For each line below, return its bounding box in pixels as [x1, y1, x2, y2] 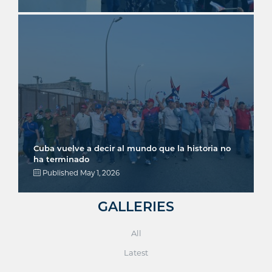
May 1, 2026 [80, 169, 120, 178]
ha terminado [33, 154, 89, 165]
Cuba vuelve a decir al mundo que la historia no [33, 143, 231, 154]
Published [41, 169, 80, 178]
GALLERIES [98, 199, 174, 216]
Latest [124, 248, 148, 258]
